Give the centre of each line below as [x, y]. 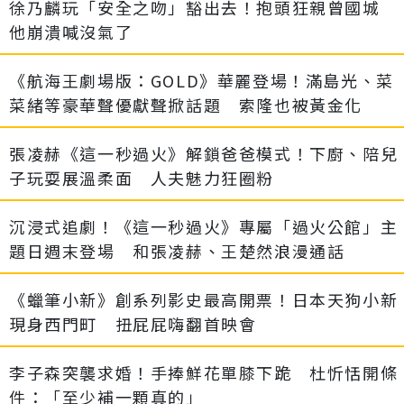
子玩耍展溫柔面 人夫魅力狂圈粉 [142, 178]
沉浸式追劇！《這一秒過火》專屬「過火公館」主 [204, 227]
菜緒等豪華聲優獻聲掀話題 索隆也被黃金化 [186, 105]
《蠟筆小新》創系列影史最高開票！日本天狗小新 [204, 300]
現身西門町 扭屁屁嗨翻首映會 [133, 324]
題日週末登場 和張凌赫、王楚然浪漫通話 [177, 251]
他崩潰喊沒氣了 [71, 32]
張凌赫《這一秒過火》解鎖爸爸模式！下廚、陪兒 [204, 154]
